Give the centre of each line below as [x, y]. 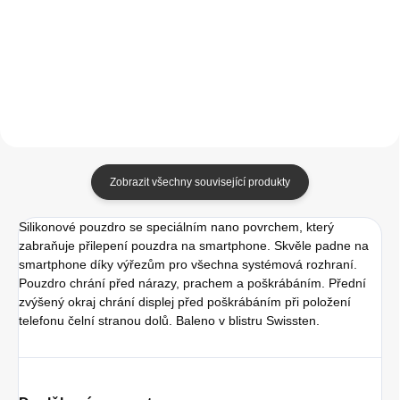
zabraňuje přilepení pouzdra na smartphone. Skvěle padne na [194, 245]
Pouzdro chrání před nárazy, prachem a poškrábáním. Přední [192, 283]
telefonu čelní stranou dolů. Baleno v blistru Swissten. [169, 320]
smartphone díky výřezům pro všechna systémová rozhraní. [188, 264]
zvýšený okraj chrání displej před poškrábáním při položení [185, 301]
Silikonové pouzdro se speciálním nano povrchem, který [176, 226]
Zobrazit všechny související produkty [200, 182]
